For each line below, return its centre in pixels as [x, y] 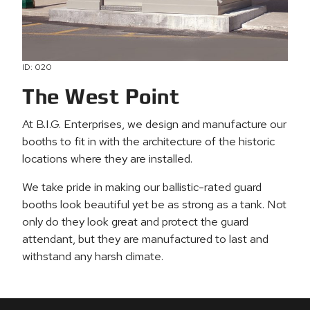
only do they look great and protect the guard [135, 222]
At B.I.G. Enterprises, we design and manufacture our [154, 124]
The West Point [101, 98]
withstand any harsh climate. [93, 256]
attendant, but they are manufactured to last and [145, 239]
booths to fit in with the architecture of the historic [148, 142]
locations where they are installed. [107, 159]
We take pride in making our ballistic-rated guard [142, 187]
